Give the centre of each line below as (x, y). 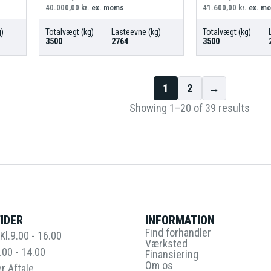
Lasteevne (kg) (136, 32)
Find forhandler (178, 232)
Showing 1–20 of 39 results (190, 108)
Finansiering (172, 254)
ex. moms (106, 7)
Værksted (166, 243)
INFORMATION (180, 220)
